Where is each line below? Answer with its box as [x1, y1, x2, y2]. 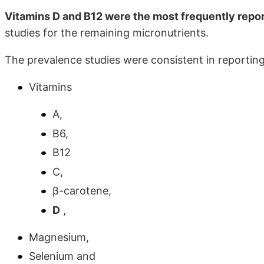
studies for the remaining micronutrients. [5, 27, 209, 39]
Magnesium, [29, 230, 89, 243]
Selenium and [29, 250, 95, 263]
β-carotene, [52, 184, 111, 197]
